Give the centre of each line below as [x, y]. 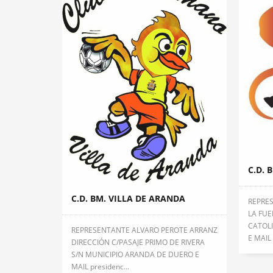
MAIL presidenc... [100, 266]
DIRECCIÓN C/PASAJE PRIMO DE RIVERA [138, 242]
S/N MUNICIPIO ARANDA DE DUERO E [135, 254]
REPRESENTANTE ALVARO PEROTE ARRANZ [144, 230]
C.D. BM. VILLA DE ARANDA [128, 198]
